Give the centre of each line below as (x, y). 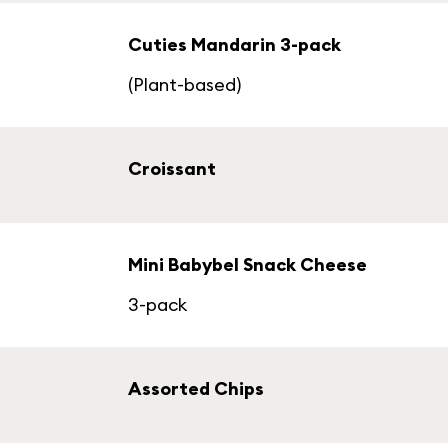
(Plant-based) (184, 84)
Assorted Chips (196, 388)
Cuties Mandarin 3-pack (234, 44)
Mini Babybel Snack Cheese (247, 264)
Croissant (172, 168)
